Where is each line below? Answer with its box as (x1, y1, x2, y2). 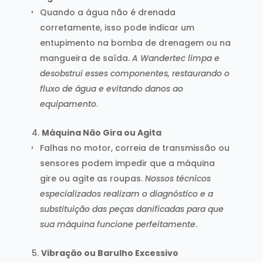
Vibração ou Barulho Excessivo (41, 247, 178, 259)
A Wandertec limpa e (131, 52, 220, 64)
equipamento (39, 97, 96, 110)
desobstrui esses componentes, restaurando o (39, 67, 230, 79)
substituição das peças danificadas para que (39, 203, 224, 215)
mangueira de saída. (39, 52, 132, 64)
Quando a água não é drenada (39, 6, 176, 18)
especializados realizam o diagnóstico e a (39, 187, 213, 200)
